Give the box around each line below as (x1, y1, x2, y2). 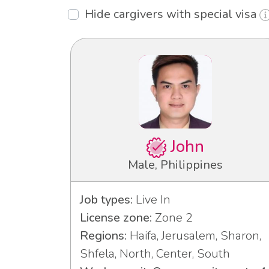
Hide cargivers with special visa (85, 6, 259, 23)
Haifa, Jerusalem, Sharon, (127, 228, 261, 244)
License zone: (80, 210, 152, 226)
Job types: (80, 192, 133, 208)
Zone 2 (152, 210, 193, 226)
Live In (133, 192, 171, 208)
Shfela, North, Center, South (80, 246, 230, 262)
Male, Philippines (128, 157, 223, 174)
